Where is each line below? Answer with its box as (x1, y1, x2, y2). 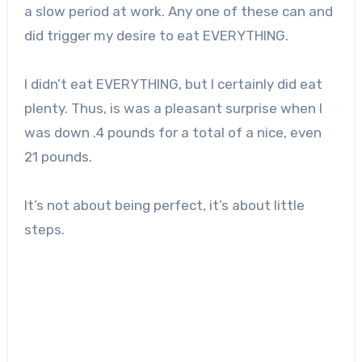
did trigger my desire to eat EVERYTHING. (23, 27, 288, 44)
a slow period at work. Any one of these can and (23, 3, 333, 20)
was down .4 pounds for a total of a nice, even (23, 124, 322, 141)
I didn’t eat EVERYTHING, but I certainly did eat (23, 76, 322, 93)
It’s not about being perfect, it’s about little (23, 197, 305, 214)
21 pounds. (23, 149, 92, 166)
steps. (23, 221, 65, 238)
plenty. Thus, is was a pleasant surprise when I (23, 100, 322, 117)
